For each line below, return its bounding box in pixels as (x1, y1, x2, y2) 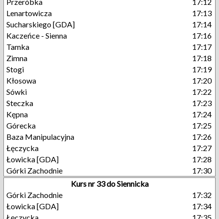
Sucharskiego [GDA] (6, 20, 75, 29)
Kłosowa (6, 76, 36, 85)
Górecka (6, 121, 36, 130)
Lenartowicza (6, 8, 52, 18)
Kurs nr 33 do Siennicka (70, 179, 149, 188)
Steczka (6, 98, 33, 108)
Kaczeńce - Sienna (6, 31, 67, 40)
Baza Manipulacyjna (6, 132, 74, 141)
